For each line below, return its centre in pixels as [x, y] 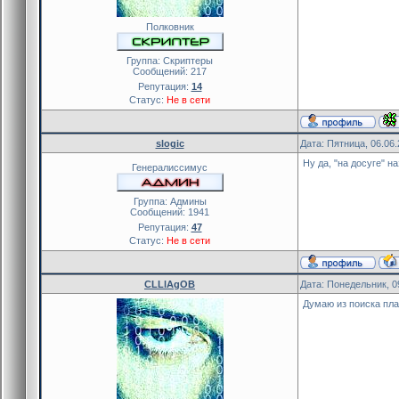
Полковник [170, 26]
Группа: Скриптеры [170, 60]
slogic [170, 143]
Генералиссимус [170, 167]
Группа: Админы [170, 201]
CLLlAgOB [170, 284]
